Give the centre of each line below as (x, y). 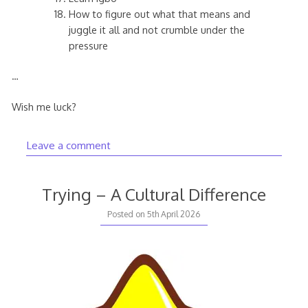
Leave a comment (68, 145)
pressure (89, 45)
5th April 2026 (174, 214)
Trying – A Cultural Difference (154, 195)
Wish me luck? (44, 106)
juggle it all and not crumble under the (157, 29)
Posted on (128, 214)
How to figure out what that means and (160, 13)
